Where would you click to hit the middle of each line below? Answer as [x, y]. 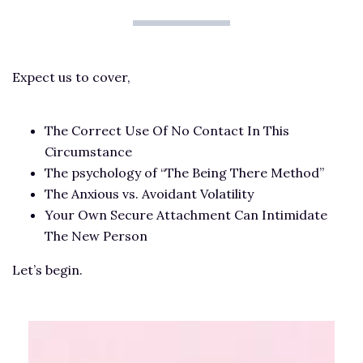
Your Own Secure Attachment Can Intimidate [186, 214]
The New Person [96, 235]
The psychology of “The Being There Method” [184, 172]
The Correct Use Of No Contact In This [167, 130]
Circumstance [88, 151]
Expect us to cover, [71, 77]
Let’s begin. [47, 269]
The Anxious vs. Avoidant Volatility [149, 193]
